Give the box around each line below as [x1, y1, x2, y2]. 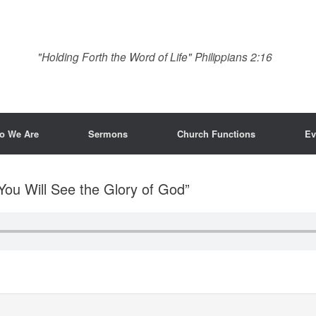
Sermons [88, 127, 128, 140]
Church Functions [177, 127, 255, 140]
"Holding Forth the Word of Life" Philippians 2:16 [37, 48, 272, 64]
